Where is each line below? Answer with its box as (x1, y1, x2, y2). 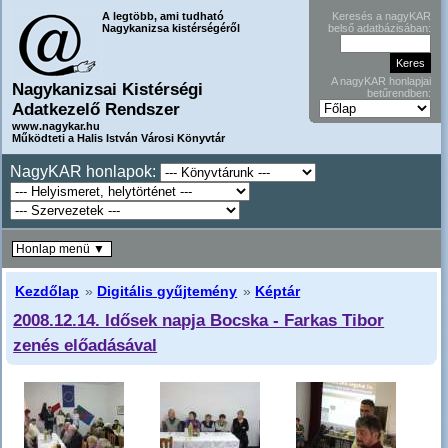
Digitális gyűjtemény (97, 283, 238, 300)
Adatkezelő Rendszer (12, 100, 180, 119)
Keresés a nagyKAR (332, 10, 431, 22)
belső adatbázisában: (328, 22, 431, 34)
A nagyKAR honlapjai (331, 75, 431, 87)
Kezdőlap (15, 283, 80, 300)
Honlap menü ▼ (13, 242, 111, 256)
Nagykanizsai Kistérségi (12, 80, 203, 99)
